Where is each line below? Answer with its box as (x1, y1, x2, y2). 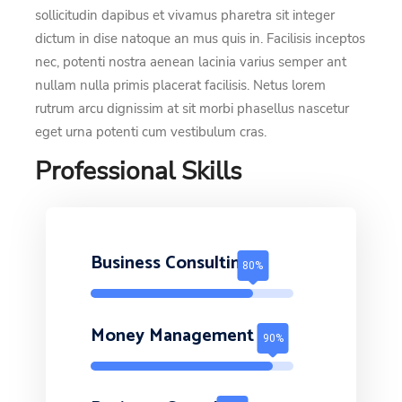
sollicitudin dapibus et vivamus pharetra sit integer (35, 5, 335, 24)
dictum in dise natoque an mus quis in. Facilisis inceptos (35, 29, 365, 48)
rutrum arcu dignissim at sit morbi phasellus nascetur (35, 99, 349, 118)
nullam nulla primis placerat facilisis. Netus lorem (35, 75, 326, 94)
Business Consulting (91, 248, 251, 278)
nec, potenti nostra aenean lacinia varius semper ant (35, 52, 346, 71)
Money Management (91, 320, 254, 351)
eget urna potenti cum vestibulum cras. (35, 122, 267, 141)
